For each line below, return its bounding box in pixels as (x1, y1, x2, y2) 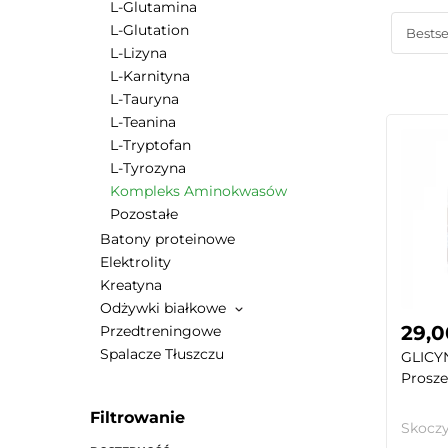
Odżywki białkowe (100, 299, 230, 317)
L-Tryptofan (110, 136, 191, 154)
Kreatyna (100, 276, 162, 294)
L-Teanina (110, 113, 176, 131)
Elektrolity (100, 253, 171, 271)
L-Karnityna (110, 67, 190, 85)
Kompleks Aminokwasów (110, 182, 287, 200)
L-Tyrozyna (110, 159, 186, 177)
